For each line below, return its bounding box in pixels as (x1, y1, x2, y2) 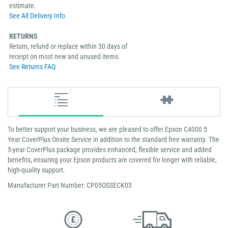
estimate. (9, 2, 36, 10)
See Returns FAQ (9, 63, 55, 71)
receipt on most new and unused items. (9, 52, 120, 61)
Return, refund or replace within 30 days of (9, 42, 127, 51)
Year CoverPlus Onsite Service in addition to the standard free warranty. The (8, 135, 219, 144)
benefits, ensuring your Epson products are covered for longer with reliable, (8, 156, 217, 164)
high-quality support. (8, 166, 65, 175)
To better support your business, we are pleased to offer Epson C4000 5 (8, 125, 207, 134)
